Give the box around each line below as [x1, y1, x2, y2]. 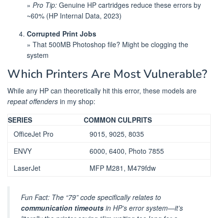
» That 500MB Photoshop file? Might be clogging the [27, 39, 188, 49]
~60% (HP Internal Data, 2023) [27, 10, 122, 20]
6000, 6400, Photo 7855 [90, 145, 164, 156]
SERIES [8, 114, 32, 125]
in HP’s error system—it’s [106, 203, 183, 213]
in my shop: [58, 96, 95, 106]
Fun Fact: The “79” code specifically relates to [21, 192, 161, 202]
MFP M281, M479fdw [90, 163, 156, 173]
